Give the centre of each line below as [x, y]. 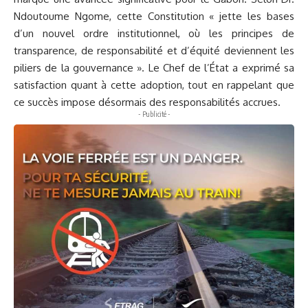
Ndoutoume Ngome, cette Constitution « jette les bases [154, 16]
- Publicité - [154, 114]
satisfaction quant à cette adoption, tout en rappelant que [154, 85]
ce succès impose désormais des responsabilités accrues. [147, 102]
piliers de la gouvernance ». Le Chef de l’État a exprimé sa [154, 67]
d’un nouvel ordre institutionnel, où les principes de [154, 33]
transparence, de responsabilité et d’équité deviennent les [154, 50]
